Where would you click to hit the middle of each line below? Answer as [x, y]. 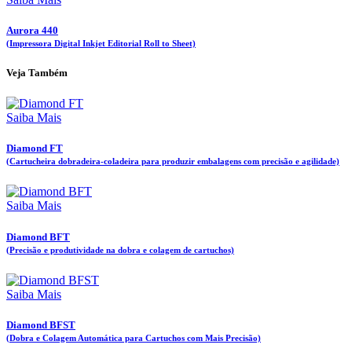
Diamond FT [35, 148]
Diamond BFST [41, 324]
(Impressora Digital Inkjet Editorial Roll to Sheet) [101, 43]
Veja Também [37, 72]
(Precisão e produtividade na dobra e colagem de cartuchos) [120, 249]
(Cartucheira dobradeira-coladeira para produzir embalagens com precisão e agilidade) [173, 161]
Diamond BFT [38, 236]
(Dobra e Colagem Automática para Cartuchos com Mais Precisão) [134, 337]
